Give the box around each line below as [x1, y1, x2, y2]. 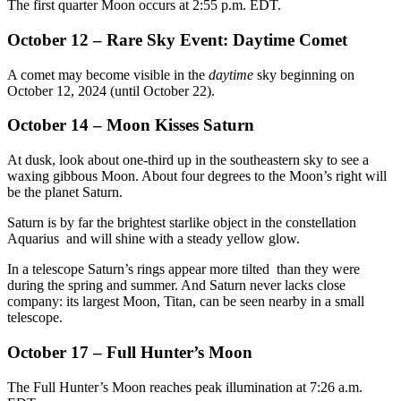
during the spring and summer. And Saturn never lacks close [7, 277, 346, 294]
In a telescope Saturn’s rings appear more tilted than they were [7, 261, 360, 277]
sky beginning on [253, 66, 354, 82]
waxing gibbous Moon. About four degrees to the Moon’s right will [7, 168, 387, 184]
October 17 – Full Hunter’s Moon [7, 342, 257, 362]
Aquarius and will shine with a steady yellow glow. [7, 231, 300, 247]
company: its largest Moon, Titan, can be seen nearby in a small [7, 294, 364, 310]
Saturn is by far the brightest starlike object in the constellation [7, 215, 356, 231]
